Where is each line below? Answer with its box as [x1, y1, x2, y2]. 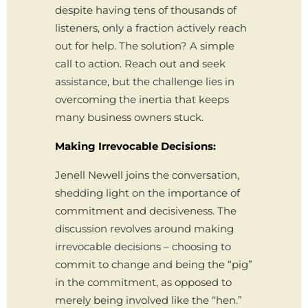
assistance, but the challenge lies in [55, 75, 234, 88]
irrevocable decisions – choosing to [55, 240, 231, 253]
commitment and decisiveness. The [55, 204, 236, 217]
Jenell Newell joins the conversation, [55, 168, 239, 181]
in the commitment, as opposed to [55, 276, 232, 289]
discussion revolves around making [55, 222, 234, 235]
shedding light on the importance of [55, 186, 240, 199]
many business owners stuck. [55, 111, 203, 124]
